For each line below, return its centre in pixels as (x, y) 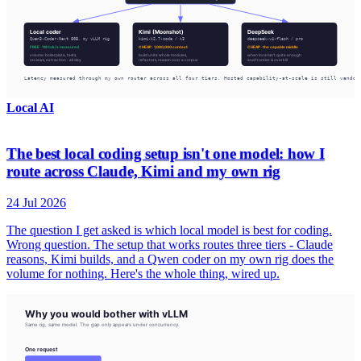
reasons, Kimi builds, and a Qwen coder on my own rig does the (170, 259)
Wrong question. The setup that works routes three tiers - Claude (170, 244)
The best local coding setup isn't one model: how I (166, 154)
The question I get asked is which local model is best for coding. (169, 230)
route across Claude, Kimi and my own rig (144, 172)
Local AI (30, 108)
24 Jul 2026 (36, 202)
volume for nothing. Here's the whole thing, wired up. (143, 273)
